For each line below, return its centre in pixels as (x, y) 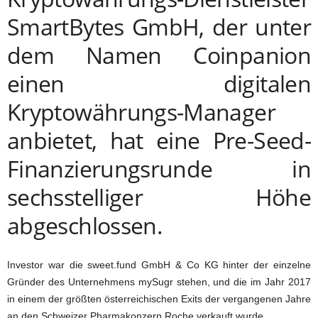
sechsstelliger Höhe (159, 197)
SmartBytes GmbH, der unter (159, 27)
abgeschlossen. (85, 226)
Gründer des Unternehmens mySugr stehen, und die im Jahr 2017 (159, 282)
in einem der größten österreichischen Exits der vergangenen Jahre (159, 299)
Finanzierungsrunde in (159, 169)
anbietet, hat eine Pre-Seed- (159, 141)
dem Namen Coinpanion (159, 55)
